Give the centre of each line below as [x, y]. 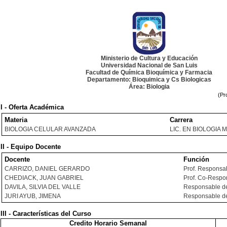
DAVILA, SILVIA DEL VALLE [43, 187]
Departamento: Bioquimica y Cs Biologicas [149, 80]
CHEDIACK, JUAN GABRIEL [44, 178]
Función [196, 159]
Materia [16, 120]
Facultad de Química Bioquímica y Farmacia [149, 72]
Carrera [181, 120]
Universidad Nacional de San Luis [149, 65]
